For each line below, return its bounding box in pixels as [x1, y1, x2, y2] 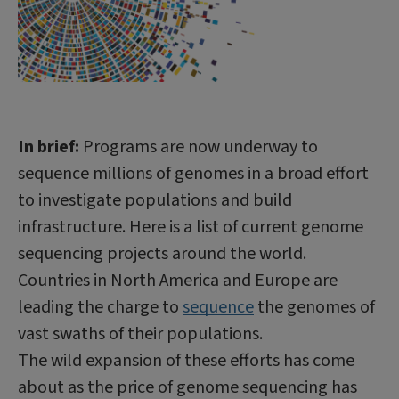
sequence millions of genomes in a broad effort [18, 160, 369, 186]
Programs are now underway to [83, 134, 318, 159]
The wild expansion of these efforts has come [18, 347, 354, 373]
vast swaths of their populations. [18, 321, 263, 346]
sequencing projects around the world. [18, 240, 306, 266]
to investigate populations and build [18, 187, 292, 213]
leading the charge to [18, 294, 183, 320]
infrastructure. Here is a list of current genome [18, 214, 363, 240]
